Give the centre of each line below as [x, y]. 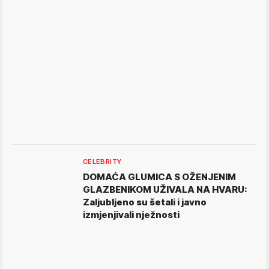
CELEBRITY [102, 162]
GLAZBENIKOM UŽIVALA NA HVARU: [165, 190]
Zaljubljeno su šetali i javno [145, 202]
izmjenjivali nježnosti [131, 215]
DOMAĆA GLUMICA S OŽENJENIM [159, 177]
